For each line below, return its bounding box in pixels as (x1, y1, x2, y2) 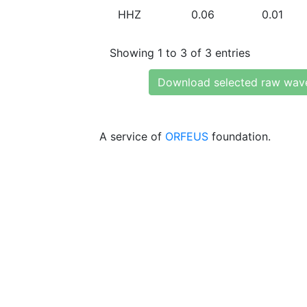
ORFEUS (165, 130, 208, 143)
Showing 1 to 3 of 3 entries (110, 45, 250, 60)
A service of (99, 130, 165, 143)
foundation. (208, 130, 271, 143)
